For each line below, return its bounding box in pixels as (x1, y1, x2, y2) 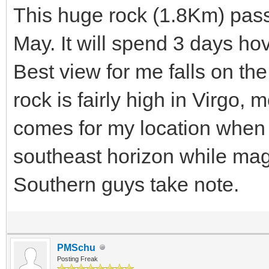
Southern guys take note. (13, 172, 239, 196)
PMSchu (57, 242, 95, 253)
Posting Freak (57, 255, 98, 262)
